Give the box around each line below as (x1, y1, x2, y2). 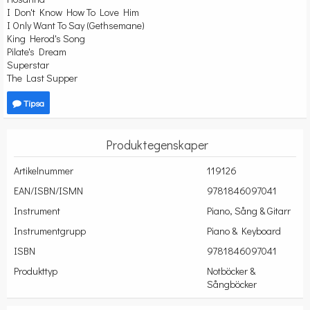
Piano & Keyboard (206, 224, 281, 238)
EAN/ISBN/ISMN (14, 184, 83, 198)
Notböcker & (206, 264, 255, 278)
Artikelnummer (14, 164, 73, 178)
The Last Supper (7, 71, 77, 85)
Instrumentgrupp (14, 224, 86, 238)
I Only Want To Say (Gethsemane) (7, 19, 145, 33)
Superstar (7, 58, 49, 72)
